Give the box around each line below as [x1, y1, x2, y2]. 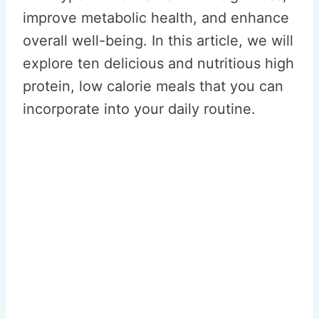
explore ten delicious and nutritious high [23, 55, 294, 72]
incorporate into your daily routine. [23, 100, 256, 117]
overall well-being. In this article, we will [23, 32, 293, 49]
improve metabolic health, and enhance [23, 9, 289, 26]
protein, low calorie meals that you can [23, 78, 283, 95]
